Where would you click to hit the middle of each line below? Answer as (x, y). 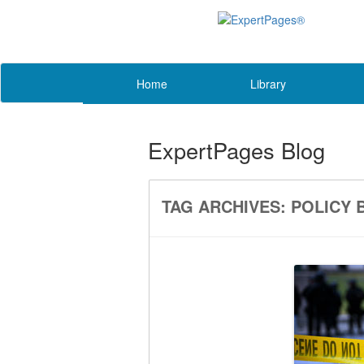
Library (268, 84)
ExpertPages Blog (236, 150)
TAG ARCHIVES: (226, 206)
